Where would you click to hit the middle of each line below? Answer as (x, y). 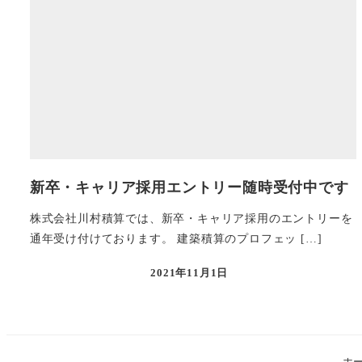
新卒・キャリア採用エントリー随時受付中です (189, 187)
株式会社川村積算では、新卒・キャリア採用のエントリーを (191, 218)
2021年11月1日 (189, 273)
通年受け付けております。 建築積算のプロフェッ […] (176, 238)
